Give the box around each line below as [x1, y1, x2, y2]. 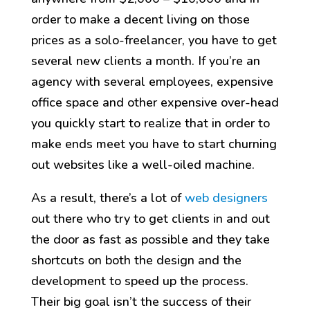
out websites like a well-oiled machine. [30, 156, 255, 174]
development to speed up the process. [30, 273, 248, 290]
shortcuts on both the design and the [30, 252, 241, 269]
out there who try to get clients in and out [30, 210, 270, 228]
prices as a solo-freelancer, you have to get [30, 32, 277, 49]
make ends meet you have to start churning [30, 136, 277, 153]
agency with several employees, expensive [30, 73, 273, 91]
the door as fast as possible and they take [30, 231, 270, 248]
